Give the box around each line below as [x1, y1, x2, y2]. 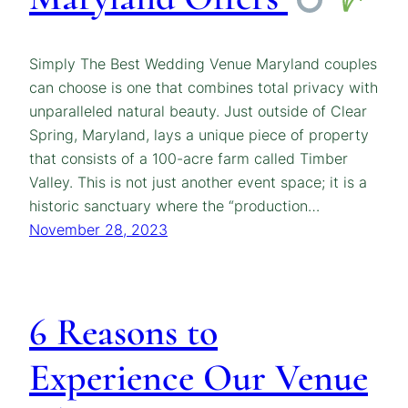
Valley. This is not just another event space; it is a [29, 172, 367, 191]
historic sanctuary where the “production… [29, 196, 320, 215]
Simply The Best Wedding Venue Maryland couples [29, 54, 377, 73]
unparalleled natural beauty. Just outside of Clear [29, 101, 367, 120]
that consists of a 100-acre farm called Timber [29, 148, 348, 168]
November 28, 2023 [29, 219, 168, 239]
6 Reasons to [29, 308, 218, 355]
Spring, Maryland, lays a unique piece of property [29, 125, 369, 144]
